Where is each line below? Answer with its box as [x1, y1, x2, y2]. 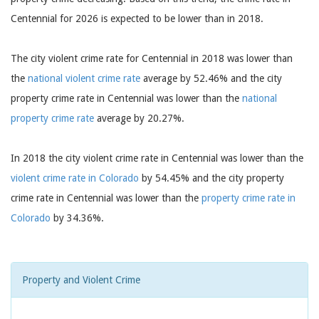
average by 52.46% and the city [140, 73, 282, 84]
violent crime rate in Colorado [11, 172, 139, 184]
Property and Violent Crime [22, 274, 140, 286]
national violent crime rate [28, 73, 140, 84]
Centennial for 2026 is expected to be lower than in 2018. [11, 13, 263, 24]
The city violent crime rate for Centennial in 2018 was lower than [11, 53, 293, 64]
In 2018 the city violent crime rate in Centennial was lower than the [11, 152, 303, 164]
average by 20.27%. [94, 113, 184, 124]
